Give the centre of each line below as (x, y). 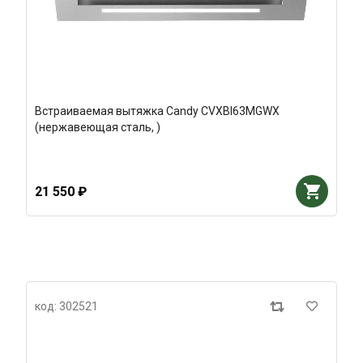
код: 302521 (66, 306)
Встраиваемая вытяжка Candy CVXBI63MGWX (157, 111)
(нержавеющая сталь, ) (98, 127)
